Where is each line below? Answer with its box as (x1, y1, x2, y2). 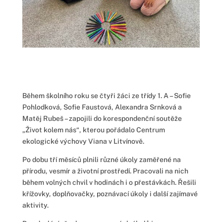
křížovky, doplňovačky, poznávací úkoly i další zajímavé (22, 189, 198, 198)
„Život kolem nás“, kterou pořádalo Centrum (22, 125, 165, 134)
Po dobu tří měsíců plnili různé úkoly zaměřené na (22, 155, 181, 164)
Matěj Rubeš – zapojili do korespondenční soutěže (22, 114, 182, 122)
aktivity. (22, 201, 49, 209)
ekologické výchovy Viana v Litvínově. (22, 137, 144, 145)
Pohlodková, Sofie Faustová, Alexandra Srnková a (22, 103, 182, 111)
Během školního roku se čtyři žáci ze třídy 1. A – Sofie (22, 91, 191, 100)
